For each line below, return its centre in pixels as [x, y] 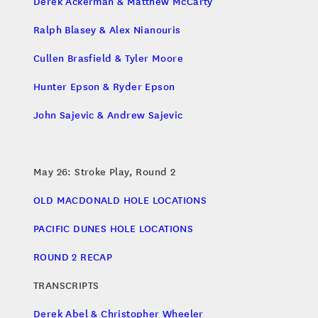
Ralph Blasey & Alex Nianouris [107, 29]
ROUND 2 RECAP [73, 257]
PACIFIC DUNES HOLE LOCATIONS [114, 228]
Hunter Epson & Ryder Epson [104, 86]
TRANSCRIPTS [66, 285]
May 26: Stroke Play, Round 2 [105, 171]
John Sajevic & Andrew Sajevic [108, 115]
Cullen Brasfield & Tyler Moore [108, 58]
